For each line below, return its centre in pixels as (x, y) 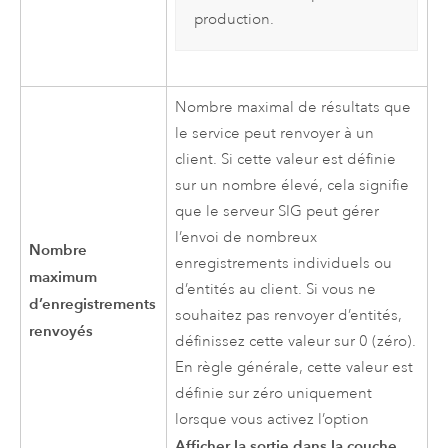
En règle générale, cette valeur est (294, 367)
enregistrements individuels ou (284, 263)
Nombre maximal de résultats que (293, 107)
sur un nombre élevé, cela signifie (292, 185)
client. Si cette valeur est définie (286, 159)
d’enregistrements (93, 303)
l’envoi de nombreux (246, 237)
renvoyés (61, 330)
